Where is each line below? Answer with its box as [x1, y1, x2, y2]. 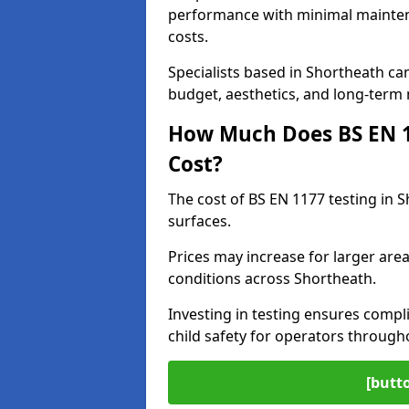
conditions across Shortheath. [168, 268, 376, 288]
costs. [168, 26, 208, 47]
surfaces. [168, 211, 231, 231]
